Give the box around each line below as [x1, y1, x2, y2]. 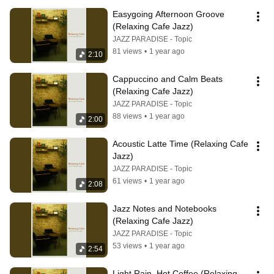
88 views [113, 112, 142, 120]
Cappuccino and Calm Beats [113, 74, 223, 84]
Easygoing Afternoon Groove [113, 9, 224, 19]
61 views [113, 177, 142, 185]
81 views [113, 47, 142, 56]
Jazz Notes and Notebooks [113, 204, 217, 213]
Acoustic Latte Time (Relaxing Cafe [113, 139, 248, 149]
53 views [113, 242, 142, 250]
